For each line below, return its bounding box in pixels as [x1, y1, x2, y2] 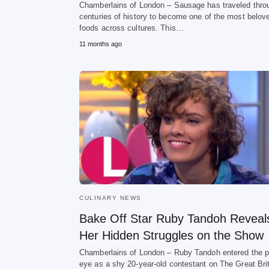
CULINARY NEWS [79, 195, 142, 201]
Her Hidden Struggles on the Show [79, 229, 264, 242]
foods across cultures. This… [79, 23, 184, 32]
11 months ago [79, 40, 122, 47]
